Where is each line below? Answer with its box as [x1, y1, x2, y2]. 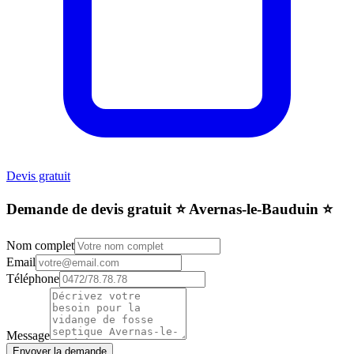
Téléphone [6, 272, 59, 286]
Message [6, 329, 50, 343]
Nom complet [6, 239, 74, 253]
